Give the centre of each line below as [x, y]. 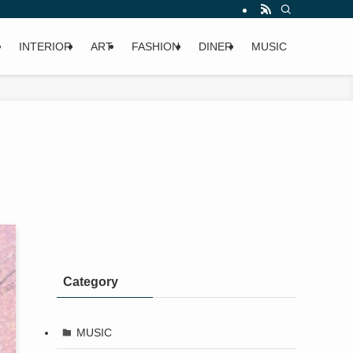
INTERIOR [45, 46]
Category [91, 282]
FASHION [156, 46]
